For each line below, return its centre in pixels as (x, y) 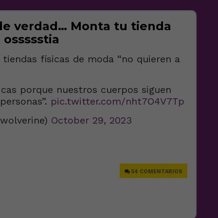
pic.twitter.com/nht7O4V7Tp (118, 101)
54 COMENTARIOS (157, 172)
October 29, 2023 (91, 120)
